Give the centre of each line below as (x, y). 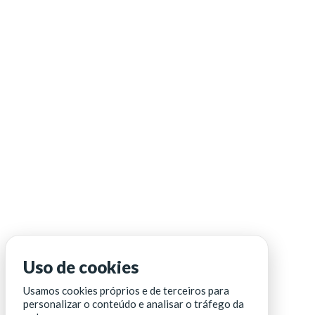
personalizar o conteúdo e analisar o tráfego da (134, 304)
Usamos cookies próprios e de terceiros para (126, 290)
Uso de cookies (81, 267)
